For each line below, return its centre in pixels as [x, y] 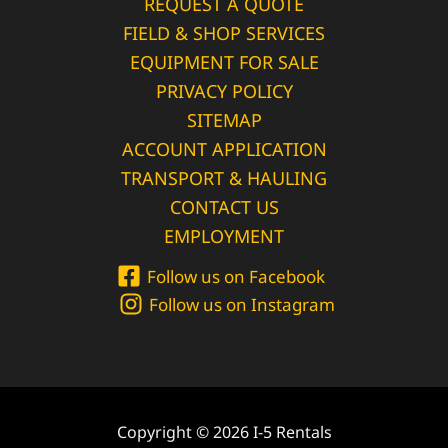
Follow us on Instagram [242, 304]
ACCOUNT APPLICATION [224, 149]
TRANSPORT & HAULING [224, 178]
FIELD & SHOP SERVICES [224, 33]
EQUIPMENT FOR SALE [224, 62]
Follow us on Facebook [236, 276]
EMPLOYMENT [224, 236]
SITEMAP [224, 120]
